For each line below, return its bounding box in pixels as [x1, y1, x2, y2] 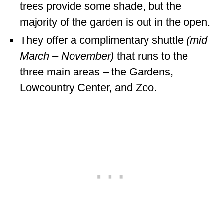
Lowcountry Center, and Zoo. [20, 81, 157, 94]
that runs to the [117, 49, 188, 62]
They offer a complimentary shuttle [20, 34, 186, 46]
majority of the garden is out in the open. [20, 15, 210, 28]
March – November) [20, 49, 117, 62]
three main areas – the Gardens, [20, 65, 173, 78]
